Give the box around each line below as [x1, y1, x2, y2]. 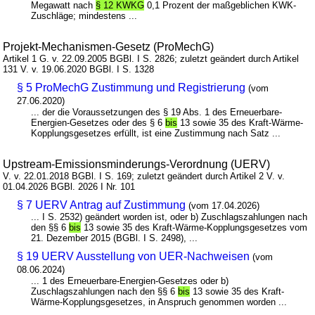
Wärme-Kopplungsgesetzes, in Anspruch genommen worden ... [31, 297, 288, 308]
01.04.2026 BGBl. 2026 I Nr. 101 [3, 181, 136, 193]
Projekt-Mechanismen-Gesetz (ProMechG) [3, 41, 214, 53]
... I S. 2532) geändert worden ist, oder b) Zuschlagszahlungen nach [31, 212, 308, 223]
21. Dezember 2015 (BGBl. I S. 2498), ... [31, 233, 198, 244]
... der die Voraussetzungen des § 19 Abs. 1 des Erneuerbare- [31, 107, 283, 118]
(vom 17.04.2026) [188, 200, 260, 212]
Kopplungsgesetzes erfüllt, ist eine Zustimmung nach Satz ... [31, 128, 281, 139]
